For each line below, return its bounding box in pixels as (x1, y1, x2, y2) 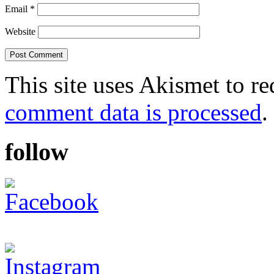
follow (5, 138, 68, 166)
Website (5, 26, 35, 37)
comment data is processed (5, 99, 262, 126)
